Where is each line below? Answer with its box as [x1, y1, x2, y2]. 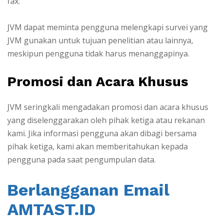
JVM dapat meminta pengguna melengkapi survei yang [7, 21, 208, 33]
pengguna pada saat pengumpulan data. [7, 154, 156, 165]
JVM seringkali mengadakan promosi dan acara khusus [7, 102, 208, 113]
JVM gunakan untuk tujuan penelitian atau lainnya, [7, 35, 193, 46]
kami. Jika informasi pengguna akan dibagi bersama [7, 128, 197, 139]
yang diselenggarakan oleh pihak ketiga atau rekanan [7, 115, 205, 126]
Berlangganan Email [7, 180, 169, 200]
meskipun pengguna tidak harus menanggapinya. [7, 48, 189, 59]
